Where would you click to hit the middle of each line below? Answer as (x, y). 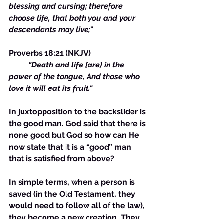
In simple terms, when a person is (73, 182)
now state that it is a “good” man (71, 147)
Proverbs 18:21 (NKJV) (51, 53)
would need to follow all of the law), (78, 206)
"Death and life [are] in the (77, 65)
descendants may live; (50, 30)
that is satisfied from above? (62, 159)
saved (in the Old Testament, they (73, 194)
